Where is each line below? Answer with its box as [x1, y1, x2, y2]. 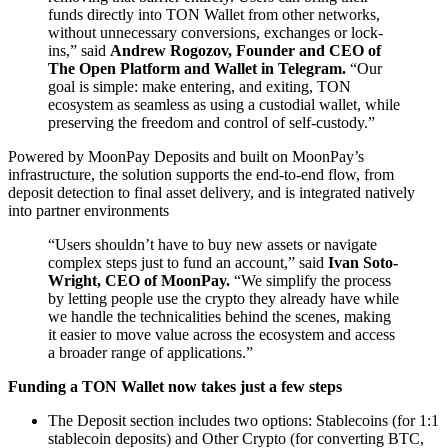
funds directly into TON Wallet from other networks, [48, 5, 380, 23]
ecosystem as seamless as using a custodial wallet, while [48, 95, 400, 113]
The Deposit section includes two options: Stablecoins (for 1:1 [48, 411, 439, 429]
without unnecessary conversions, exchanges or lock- [48, 23, 383, 41]
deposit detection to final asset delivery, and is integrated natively [8, 183, 415, 201]
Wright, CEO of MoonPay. [48, 271, 230, 289]
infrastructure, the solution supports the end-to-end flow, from [8, 165, 394, 183]
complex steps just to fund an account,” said [48, 253, 324, 271]
